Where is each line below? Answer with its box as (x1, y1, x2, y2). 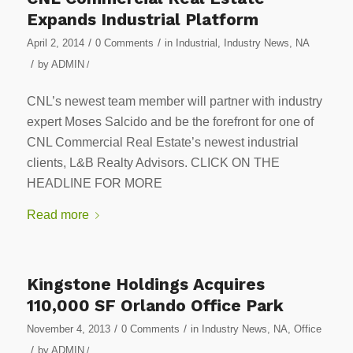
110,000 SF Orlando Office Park (26, 295, 284, 315)
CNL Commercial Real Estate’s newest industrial (26, 136, 299, 150)
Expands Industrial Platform (26, 9, 258, 29)
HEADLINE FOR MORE (26, 176, 162, 191)
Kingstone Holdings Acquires (26, 273, 265, 294)
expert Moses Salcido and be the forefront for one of (26, 115, 314, 129)
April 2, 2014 (26, 36, 84, 49)
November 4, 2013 (26, 322, 110, 335)
